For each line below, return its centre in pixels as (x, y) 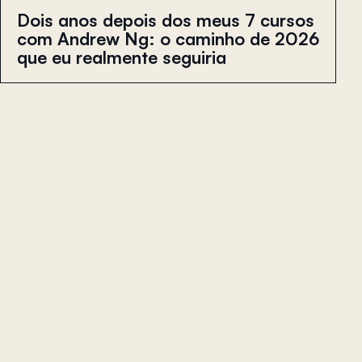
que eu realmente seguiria (122, 57)
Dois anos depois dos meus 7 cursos (166, 20)
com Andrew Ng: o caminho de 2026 (168, 39)
